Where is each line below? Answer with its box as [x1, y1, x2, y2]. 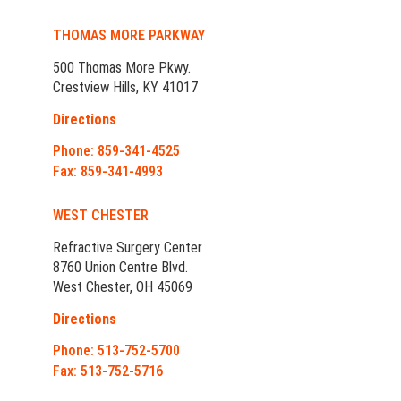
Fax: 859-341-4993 [53, 163, 163, 181]
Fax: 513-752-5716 [53, 363, 163, 380]
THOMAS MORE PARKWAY [53, 27, 205, 45]
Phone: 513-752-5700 [53, 342, 180, 360]
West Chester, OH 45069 [53, 278, 192, 296]
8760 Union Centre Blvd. [53, 259, 188, 277]
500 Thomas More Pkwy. [53, 59, 191, 77]
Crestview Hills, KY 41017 [53, 79, 198, 97]
